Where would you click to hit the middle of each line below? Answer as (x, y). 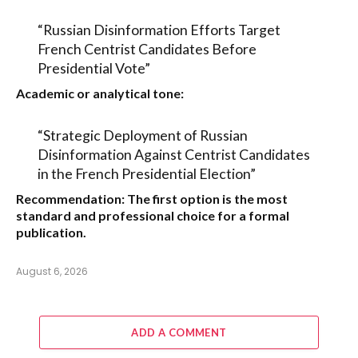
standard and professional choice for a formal (153, 216)
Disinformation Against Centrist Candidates (173, 155)
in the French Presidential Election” (146, 174)
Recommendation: (70, 199)
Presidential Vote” (93, 68)
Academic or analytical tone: (100, 93)
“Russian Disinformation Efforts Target (159, 30)
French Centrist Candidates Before (147, 49)
